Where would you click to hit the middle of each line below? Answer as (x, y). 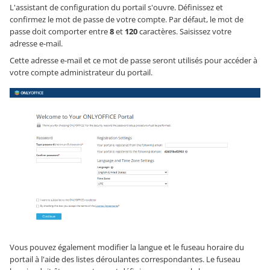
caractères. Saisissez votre (184, 32)
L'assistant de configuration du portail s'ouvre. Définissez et (116, 8)
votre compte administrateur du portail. (81, 73)
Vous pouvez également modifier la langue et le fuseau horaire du (127, 247)
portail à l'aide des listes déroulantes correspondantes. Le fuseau (125, 259)
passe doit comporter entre (60, 32)
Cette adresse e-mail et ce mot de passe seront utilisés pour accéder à (133, 61)
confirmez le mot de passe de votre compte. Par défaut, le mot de (127, 20)
